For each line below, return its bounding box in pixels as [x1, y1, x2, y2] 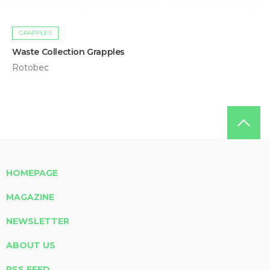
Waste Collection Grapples [12, 46, 125, 57]
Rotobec [12, 61, 49, 73]
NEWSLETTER [6, 215, 69, 227]
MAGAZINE [6, 191, 54, 202]
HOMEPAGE [6, 167, 58, 178]
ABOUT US [6, 239, 55, 251]
